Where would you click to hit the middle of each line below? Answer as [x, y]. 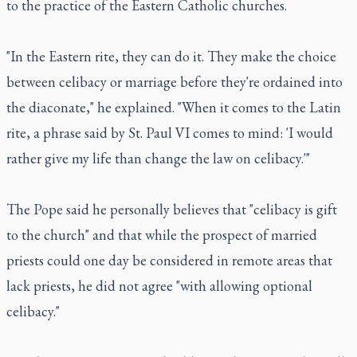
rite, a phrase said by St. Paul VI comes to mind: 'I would [170, 133]
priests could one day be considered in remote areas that [169, 260]
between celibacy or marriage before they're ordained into [175, 82]
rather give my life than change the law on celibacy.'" [158, 158]
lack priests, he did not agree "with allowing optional [159, 286]
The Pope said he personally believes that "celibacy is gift [172, 209]
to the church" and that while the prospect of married [162, 235]
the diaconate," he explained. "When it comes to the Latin [174, 107]
